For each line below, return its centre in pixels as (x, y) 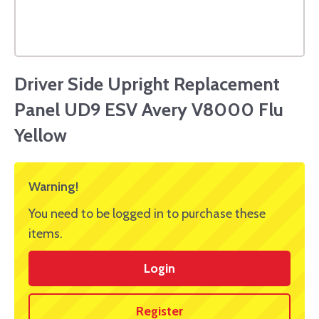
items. (46, 234)
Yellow (41, 136)
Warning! (53, 187)
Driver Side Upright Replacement (147, 84)
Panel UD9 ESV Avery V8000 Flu (149, 110)
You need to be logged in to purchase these (147, 214)
